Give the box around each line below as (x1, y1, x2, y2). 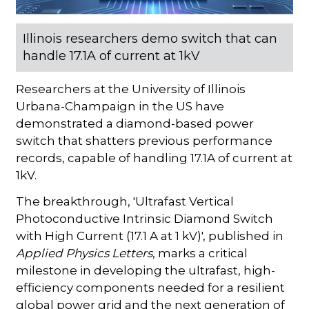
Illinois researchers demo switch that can (23, 31, 278, 47)
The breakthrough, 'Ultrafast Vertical (16, 195, 235, 209)
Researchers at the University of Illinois (16, 82, 246, 97)
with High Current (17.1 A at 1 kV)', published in (16, 229, 284, 243)
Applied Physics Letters (16, 246, 153, 261)
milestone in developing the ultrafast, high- (16, 263, 276, 278)
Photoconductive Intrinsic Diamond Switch (16, 212, 274, 226)
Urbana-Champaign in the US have (16, 99, 225, 114)
